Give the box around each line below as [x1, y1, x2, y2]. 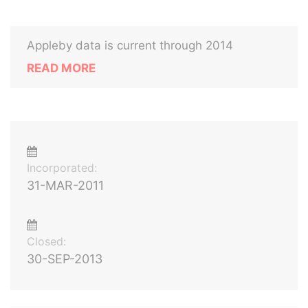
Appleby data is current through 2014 [27, 38, 233, 52]
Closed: [27, 234, 66, 248]
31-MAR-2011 [27, 178, 104, 192]
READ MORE [27, 61, 96, 75]
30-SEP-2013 [27, 252, 102, 266]
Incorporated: [27, 161, 97, 175]
